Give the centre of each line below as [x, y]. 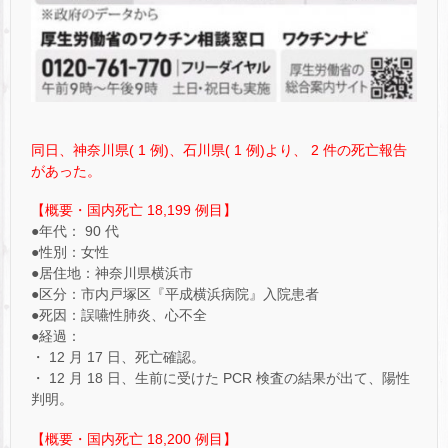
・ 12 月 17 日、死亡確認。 [118, 357]
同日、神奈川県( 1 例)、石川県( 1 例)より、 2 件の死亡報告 [219, 150]
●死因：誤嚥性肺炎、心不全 [119, 315]
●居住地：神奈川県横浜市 [112, 273]
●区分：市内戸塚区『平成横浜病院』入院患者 [175, 294]
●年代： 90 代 [75, 231]
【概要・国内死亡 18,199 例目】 [134, 210]
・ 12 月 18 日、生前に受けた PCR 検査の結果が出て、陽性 [220, 378]
